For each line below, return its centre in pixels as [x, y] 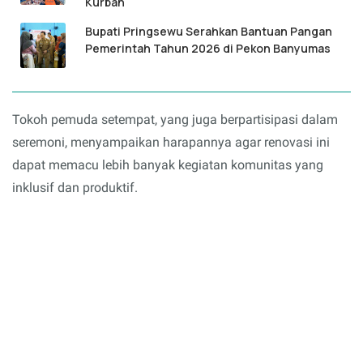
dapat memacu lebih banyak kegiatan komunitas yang [168, 165]
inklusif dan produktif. [75, 188]
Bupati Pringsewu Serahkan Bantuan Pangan [209, 32]
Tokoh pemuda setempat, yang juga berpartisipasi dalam [175, 120]
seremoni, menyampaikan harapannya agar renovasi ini [171, 143]
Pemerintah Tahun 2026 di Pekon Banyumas [208, 49]
